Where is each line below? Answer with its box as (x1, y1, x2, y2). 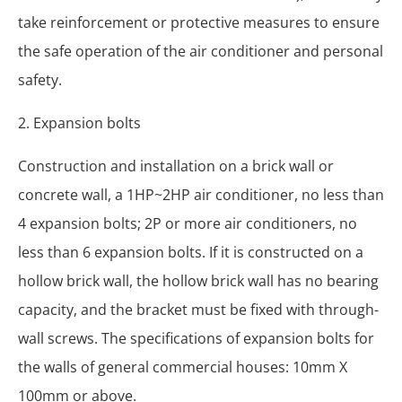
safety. (18, 69, 62, 90)
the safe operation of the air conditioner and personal (18, 40, 383, 61)
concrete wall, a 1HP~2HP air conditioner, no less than (18, 184, 384, 205)
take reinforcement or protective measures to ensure (18, 12, 380, 32)
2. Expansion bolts (18, 112, 141, 133)
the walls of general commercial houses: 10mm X (18, 356, 347, 377)
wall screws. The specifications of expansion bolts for (18, 328, 374, 348)
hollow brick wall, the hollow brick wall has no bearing (18, 270, 379, 291)
